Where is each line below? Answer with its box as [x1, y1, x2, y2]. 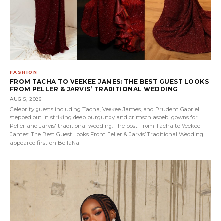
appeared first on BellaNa [10, 139, 79, 146]
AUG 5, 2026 [10, 95, 42, 102]
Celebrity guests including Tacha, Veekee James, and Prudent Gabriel [10, 105, 199, 112]
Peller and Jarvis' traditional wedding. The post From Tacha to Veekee [10, 122, 200, 129]
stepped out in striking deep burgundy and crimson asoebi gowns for [10, 113, 198, 121]
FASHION [10, 69, 37, 74]
